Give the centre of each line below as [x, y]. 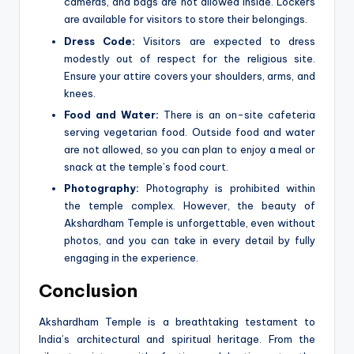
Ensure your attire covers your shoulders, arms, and [190, 75]
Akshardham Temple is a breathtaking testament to [177, 321]
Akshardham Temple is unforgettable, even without [190, 222]
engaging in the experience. [131, 257]
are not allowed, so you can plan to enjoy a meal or [190, 149]
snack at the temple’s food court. [146, 166]
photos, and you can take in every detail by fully [190, 240]
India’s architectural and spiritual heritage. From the [177, 339]
